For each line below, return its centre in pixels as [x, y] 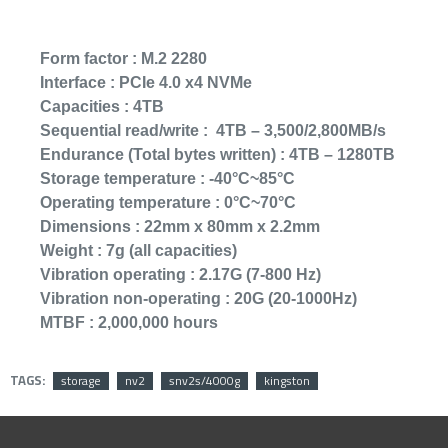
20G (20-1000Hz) [295, 298]
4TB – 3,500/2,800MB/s [297, 130]
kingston [287, 380]
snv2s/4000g [204, 380]
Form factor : [88, 58]
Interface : [79, 82]
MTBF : [69, 322]
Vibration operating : [117, 274]
